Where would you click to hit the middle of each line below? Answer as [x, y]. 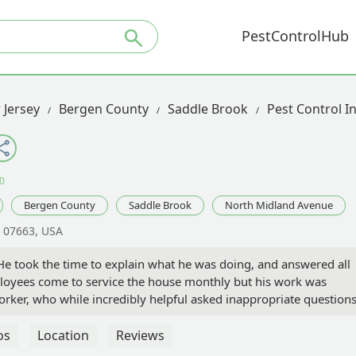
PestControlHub [295, 36]
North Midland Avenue [279, 205]
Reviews [140, 336]
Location [63, 336]
